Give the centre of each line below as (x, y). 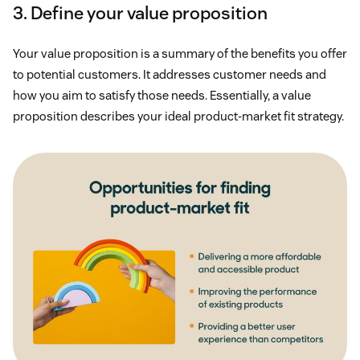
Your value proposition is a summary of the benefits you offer (180, 53)
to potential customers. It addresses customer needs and (170, 74)
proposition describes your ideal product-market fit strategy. (178, 116)
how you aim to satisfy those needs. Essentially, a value (162, 95)
